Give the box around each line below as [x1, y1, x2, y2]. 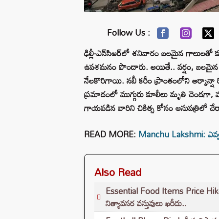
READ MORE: [84, 126, 138, 142]
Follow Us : [107, 24, 151, 41]
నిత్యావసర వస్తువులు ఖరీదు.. [106, 195, 187, 211]
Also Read [94, 161, 141, 182]
